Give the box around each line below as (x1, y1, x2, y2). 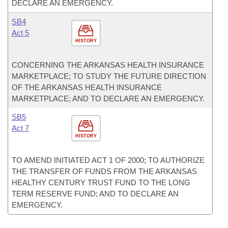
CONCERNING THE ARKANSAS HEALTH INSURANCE (12, 61, 204, 69)
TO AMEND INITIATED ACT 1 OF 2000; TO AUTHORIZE (12, 156, 205, 164)
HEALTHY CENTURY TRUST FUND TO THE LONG (12, 178, 190, 187)
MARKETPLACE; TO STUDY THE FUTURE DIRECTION (12, 72, 206, 80)
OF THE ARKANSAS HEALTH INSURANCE (12, 83, 162, 92)
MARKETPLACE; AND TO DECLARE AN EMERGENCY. (12, 94, 205, 103)
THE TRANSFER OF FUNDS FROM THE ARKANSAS (12, 167, 197, 176)
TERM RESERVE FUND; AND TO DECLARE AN (12, 189, 179, 198)
